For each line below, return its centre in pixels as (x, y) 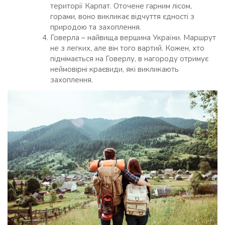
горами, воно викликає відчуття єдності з (122, 17)
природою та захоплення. (96, 27)
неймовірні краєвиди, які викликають (115, 70)
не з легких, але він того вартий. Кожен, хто (127, 48)
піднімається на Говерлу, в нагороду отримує (129, 59)
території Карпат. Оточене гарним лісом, (121, 6)
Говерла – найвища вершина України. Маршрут (133, 38)
